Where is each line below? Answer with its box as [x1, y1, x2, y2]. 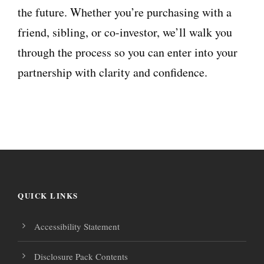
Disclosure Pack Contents [34, 250, 128, 263]
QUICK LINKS [18, 190, 78, 202]
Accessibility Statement [34, 220, 120, 233]
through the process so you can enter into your [18, 44, 237, 61]
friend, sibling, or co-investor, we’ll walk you [18, 24, 232, 41]
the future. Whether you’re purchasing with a [18, 4, 232, 21]
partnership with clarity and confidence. [18, 64, 207, 81]
